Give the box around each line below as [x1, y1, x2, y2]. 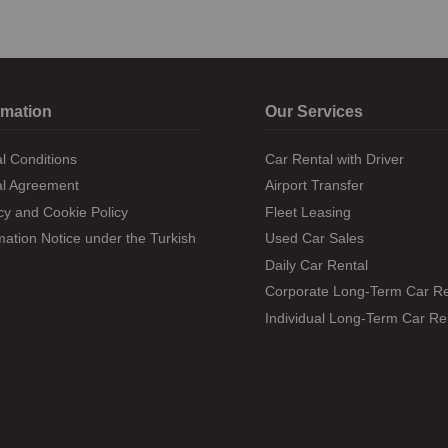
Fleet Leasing [264, 203, 351, 220]
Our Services [264, 102, 363, 120]
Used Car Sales [264, 230, 364, 247]
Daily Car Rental [264, 256, 368, 273]
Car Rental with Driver [264, 150, 404, 167]
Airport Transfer [264, 177, 364, 194]
